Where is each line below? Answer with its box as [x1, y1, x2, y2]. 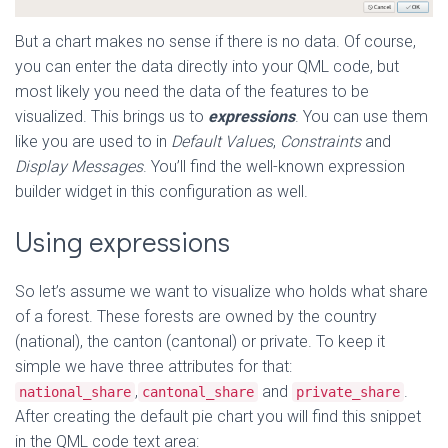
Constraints [276, 131, 361, 151]
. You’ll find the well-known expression [143, 156, 405, 176]
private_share [296, 383, 400, 400]
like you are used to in [15, 131, 167, 151]
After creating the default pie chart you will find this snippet [15, 406, 421, 426]
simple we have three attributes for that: [15, 356, 292, 376]
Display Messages [15, 156, 143, 176]
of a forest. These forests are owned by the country [15, 306, 377, 326]
